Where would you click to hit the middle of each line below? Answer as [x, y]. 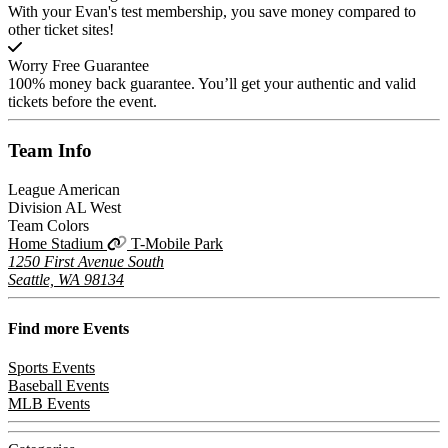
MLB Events [49, 404]
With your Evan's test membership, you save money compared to [212, 12]
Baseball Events [58, 386]
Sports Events [51, 368]
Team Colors [48, 225]
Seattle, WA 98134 [66, 279]
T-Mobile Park [177, 243]
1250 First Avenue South [86, 261]
